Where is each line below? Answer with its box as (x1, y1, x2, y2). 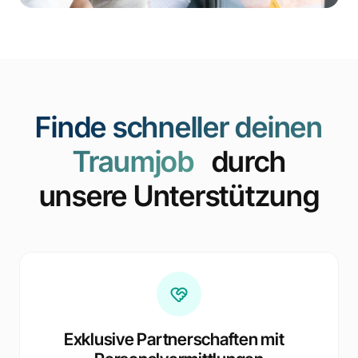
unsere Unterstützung (38, 177, 320, 213)
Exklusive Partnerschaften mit (63, 328, 295, 349)
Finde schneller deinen (35, 109, 323, 145)
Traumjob (72, 143, 194, 179)
